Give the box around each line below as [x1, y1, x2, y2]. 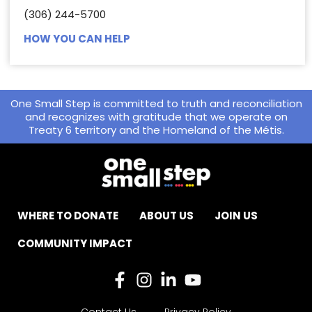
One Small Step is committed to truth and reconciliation [10, 95, 302, 111]
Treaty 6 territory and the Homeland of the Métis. [28, 122, 284, 137]
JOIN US [214, 208, 258, 223]
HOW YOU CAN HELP [24, 31, 131, 46]
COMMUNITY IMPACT [17, 235, 132, 251]
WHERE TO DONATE [17, 208, 118, 223]
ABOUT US [139, 208, 194, 223]
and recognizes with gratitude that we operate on [24, 109, 288, 124]
